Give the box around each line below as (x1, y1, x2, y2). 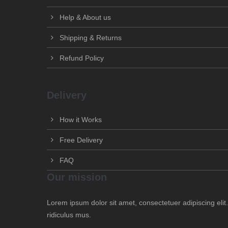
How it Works (60, 116, 102, 124)
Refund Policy (60, 54, 104, 62)
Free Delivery (60, 136, 103, 144)
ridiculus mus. (47, 211, 91, 219)
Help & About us (60, 13, 111, 21)
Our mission (47, 172, 107, 183)
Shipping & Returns (60, 34, 122, 42)
